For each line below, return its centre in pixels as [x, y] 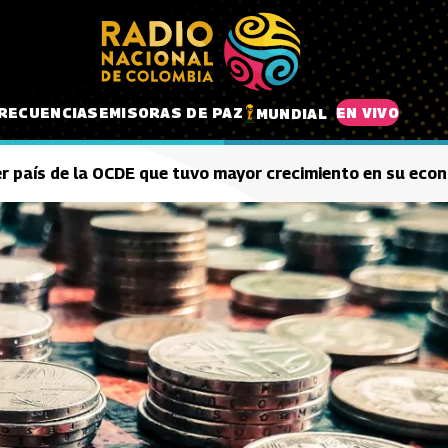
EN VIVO [367, 112]
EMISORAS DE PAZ [170, 112]
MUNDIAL [291, 113]
